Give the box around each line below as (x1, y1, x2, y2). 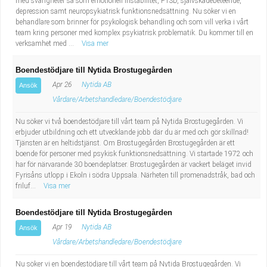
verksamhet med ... (15, 39, 76, 48)
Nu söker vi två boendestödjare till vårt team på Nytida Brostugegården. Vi (15, 117, 243, 126)
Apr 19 (51, 223, 72, 231)
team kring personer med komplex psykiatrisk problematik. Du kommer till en (15, 29, 253, 37)
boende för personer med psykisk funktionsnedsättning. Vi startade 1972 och (15, 150, 253, 158)
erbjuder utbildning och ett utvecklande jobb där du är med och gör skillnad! (15, 128, 249, 136)
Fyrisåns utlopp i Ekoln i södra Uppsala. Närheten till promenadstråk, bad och (15, 171, 255, 179)
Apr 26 (51, 80, 72, 89)
